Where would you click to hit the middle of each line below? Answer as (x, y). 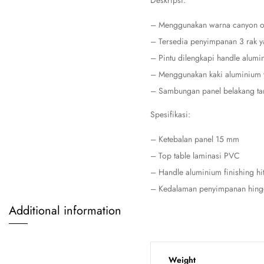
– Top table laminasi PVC (195, 156)
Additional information (65, 211)
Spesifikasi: (170, 114)
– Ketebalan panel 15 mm (195, 139)
